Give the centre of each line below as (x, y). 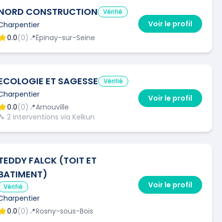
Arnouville (52, 107)
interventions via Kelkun (53, 117)
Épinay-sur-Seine (65, 37)
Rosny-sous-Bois (64, 211)
